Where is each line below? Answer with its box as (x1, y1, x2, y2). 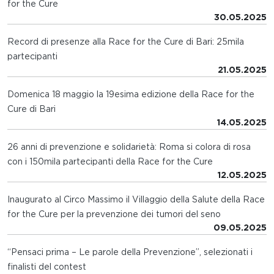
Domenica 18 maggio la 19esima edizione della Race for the (7, 89, 254, 100)
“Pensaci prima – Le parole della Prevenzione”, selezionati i (7, 247, 253, 257)
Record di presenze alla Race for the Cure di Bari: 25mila (7, 37, 244, 47)
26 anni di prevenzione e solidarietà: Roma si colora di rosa (7, 142, 251, 152)
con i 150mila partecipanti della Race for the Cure (7, 157, 213, 167)
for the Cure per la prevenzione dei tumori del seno (7, 209, 221, 220)
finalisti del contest (7, 262, 86, 272)
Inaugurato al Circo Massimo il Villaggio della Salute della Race (7, 194, 265, 205)
